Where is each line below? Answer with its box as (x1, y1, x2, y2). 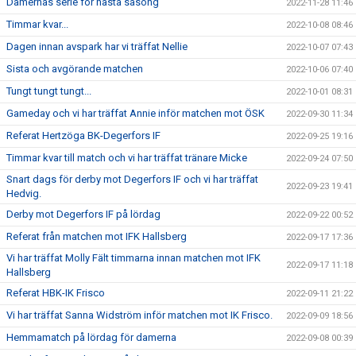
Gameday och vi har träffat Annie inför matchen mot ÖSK (6, 107, 265, 120)
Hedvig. (6, 188, 41, 200)
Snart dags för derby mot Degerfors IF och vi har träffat (6, 173, 258, 186)
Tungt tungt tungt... (6, 85, 91, 98)
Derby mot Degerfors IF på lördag (6, 208, 161, 221)
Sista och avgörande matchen (6, 63, 143, 75)
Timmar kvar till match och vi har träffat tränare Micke (6, 152, 247, 164)
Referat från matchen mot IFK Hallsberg (6, 230, 187, 243)
